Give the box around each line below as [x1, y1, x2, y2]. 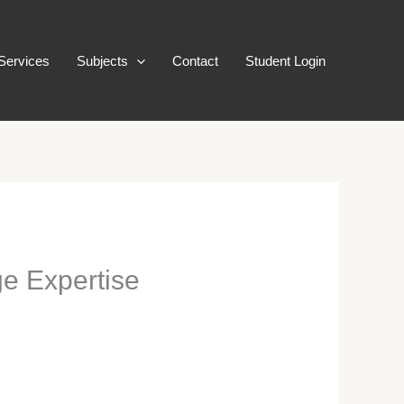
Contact [172, 52, 218, 69]
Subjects [77, 52, 128, 69]
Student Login [245, 52, 326, 69]
